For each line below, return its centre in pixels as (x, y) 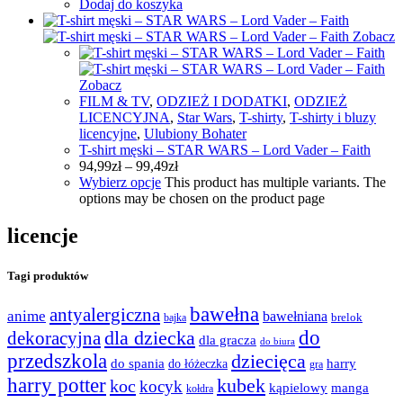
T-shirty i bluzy (333, 117)
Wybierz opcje (120, 182)
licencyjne (108, 133)
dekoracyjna (54, 338)
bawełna (224, 314)
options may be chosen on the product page (202, 198)
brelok (347, 317)
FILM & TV (114, 101)
